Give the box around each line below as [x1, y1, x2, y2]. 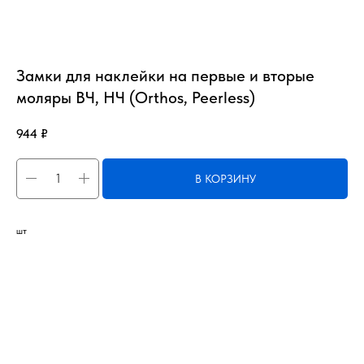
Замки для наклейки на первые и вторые [16, 66, 314, 85]
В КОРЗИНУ [194, 171, 256, 185]
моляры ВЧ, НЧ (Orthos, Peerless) [16, 88, 255, 107]
